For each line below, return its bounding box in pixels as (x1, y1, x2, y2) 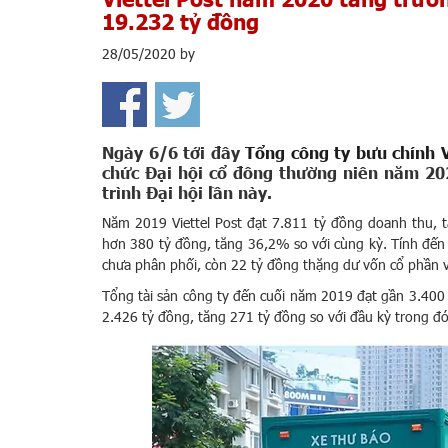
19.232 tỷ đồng (102, 8, 259, 35)
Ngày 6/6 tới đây (102, 142, 246, 163)
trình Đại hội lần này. (102, 182, 272, 203)
